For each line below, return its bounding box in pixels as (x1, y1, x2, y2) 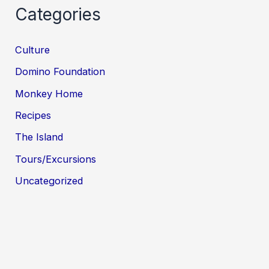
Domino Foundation (15, 65, 106, 78)
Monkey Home (15, 87, 83, 100)
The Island (15, 131, 64, 144)
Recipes (15, 109, 52, 121)
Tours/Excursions (15, 153, 97, 165)
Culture (15, 44, 50, 56)
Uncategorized (15, 174, 83, 187)
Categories (15, 4, 101, 25)
